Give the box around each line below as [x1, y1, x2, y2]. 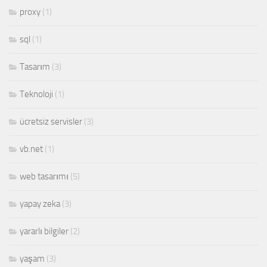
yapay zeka [20, 198, 60, 210]
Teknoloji [20, 89, 53, 100]
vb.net [20, 144, 43, 155]
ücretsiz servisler [20, 116, 82, 128]
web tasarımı [20, 171, 69, 182]
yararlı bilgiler [20, 226, 69, 237]
